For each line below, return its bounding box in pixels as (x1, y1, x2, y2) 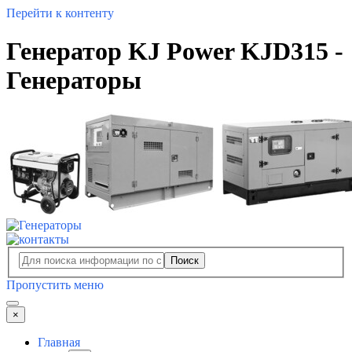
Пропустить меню (6, 278, 104, 292)
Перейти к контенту (6, 6, 114, 20)
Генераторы (6, 66, 141, 95)
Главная (38, 335, 80, 350)
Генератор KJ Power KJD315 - (6, 37, 343, 66)
